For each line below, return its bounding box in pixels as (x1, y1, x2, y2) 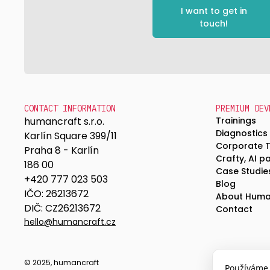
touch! (199, 17, 228, 30)
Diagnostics (215, 127, 268, 140)
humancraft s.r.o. (24, 115, 104, 129)
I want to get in (180, 5, 247, 17)
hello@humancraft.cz (24, 216, 116, 228)
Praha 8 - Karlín (24, 143, 99, 158)
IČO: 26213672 (24, 187, 89, 201)
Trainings (215, 115, 256, 127)
